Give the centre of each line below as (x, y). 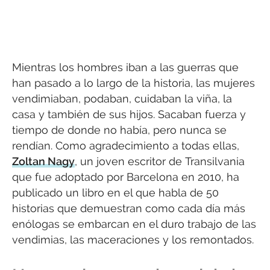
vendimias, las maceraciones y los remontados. (133, 239)
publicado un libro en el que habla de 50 (115, 192)
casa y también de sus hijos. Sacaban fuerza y (129, 114)
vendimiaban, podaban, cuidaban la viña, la (122, 98)
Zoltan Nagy (43, 161)
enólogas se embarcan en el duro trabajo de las (134, 224)
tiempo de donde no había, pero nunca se (119, 130)
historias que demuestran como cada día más (129, 208)
